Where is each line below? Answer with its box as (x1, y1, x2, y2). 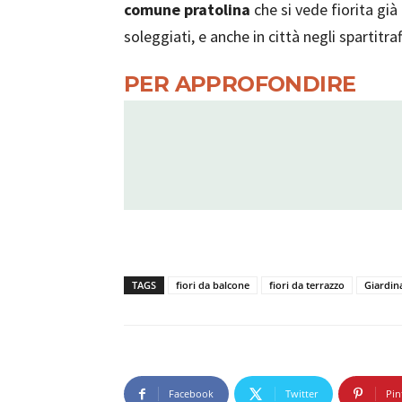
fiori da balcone (176, 278, 249, 293)
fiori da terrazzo (269, 278, 345, 293)
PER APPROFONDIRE (124, 71, 356, 97)
